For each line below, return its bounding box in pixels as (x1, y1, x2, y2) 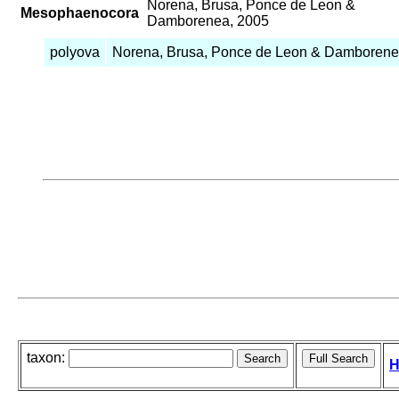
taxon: (27, 350, 69, 366)
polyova (50, 45, 100, 61)
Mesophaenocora (20, 5, 139, 21)
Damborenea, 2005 (147, 13, 269, 29)
